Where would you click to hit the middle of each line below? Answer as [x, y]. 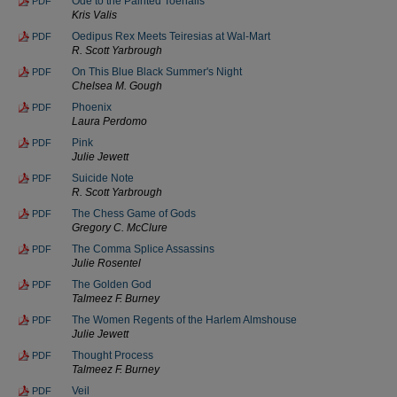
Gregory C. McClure [120, 227]
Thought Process [113, 355]
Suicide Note [103, 178]
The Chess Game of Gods [134, 213]
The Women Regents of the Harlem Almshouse [184, 319]
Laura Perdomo [109, 121]
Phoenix [92, 107]
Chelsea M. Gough [117, 86]
